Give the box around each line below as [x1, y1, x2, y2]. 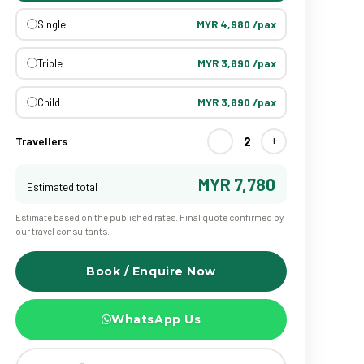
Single [37, 17, 66, 31]
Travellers [15, 134, 67, 148]
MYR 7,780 [198, 173, 275, 194]
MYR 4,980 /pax [196, 17, 276, 31]
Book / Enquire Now [85, 263, 217, 279]
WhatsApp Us [111, 312, 201, 327]
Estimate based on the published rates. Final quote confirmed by [15, 210, 284, 223]
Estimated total [27, 179, 97, 193]
